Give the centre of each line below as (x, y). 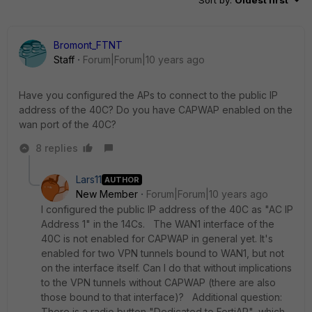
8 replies (57, 148)
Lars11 (89, 179)
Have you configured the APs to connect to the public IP (148, 95)
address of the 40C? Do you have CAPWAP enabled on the (156, 110)
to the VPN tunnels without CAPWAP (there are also (158, 282)
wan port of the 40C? (68, 124)
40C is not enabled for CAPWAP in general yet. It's (157, 239)
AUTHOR (122, 179)
